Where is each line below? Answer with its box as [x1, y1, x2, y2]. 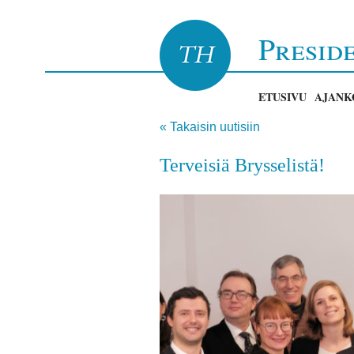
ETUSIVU [258, 88, 307, 105]
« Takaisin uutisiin [160, 120, 260, 134]
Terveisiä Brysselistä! [160, 155, 325, 175]
